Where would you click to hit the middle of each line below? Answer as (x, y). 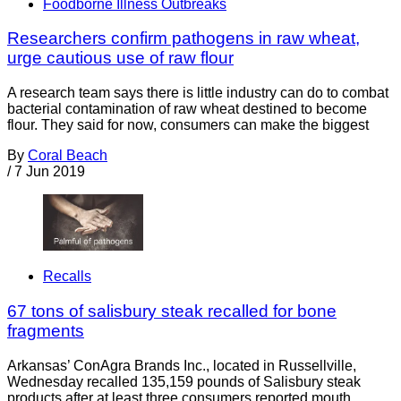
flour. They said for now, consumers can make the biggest (188, 125)
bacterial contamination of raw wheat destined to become (187, 109)
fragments (46, 331)
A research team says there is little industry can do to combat (198, 93)
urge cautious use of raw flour (120, 58)
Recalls (67, 277)
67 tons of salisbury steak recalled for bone (172, 311)
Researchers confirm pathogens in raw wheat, (183, 38)
